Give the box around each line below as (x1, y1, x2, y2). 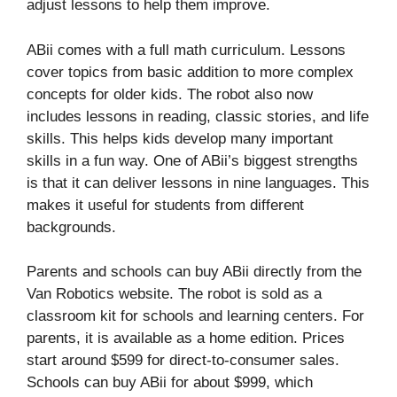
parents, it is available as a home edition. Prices (27, 330, 345, 347)
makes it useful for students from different (27, 196, 304, 214)
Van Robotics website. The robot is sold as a (27, 285, 322, 303)
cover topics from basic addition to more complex (27, 63, 354, 81)
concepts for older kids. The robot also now (27, 85, 313, 103)
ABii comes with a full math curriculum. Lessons (27, 41, 346, 58)
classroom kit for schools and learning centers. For (27, 307, 364, 325)
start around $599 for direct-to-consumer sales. (27, 352, 339, 370)
